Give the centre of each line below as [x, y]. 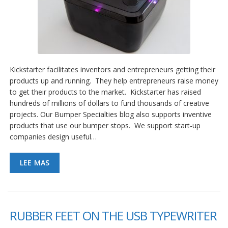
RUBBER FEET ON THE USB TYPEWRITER [113, 216]
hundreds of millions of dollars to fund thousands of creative [109, 103]
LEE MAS [35, 163]
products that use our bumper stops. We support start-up [105, 126]
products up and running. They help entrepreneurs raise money [114, 81]
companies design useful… [53, 137]
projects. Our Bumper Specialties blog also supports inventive [111, 115]
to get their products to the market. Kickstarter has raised [105, 92]
